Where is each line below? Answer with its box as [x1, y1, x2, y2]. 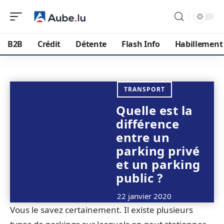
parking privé [116, 142, 200, 159]
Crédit [37, 38, 61, 49]
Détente [75, 38, 106, 49]
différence [116, 115, 179, 132]
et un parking [116, 156, 200, 172]
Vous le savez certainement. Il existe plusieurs [10, 204, 193, 215]
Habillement [174, 38, 223, 49]
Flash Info [121, 38, 160, 49]
